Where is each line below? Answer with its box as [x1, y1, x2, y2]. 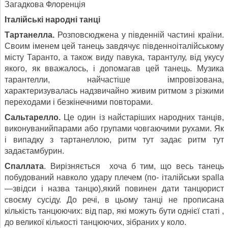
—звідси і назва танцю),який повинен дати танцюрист [5, 184, 224, 193]
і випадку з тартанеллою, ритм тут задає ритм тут [5, 135, 224, 144]
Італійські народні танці [5, 15, 100, 24]
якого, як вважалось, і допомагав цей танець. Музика [5, 64, 224, 73]
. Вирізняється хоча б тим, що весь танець [44, 161, 224, 170]
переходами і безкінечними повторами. [5, 97, 153, 106]
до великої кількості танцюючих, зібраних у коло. [5, 217, 186, 226]
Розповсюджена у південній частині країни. [57, 30, 224, 39]
